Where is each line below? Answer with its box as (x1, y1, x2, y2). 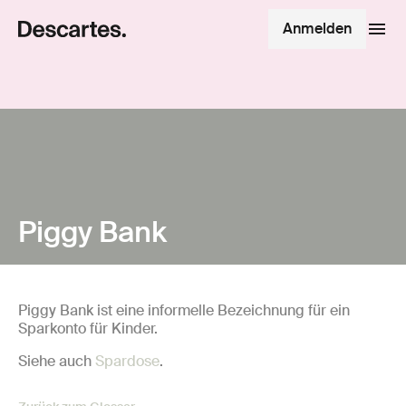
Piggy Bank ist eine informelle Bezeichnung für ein (18, 301, 350, 320)
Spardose (95, 352, 159, 371)
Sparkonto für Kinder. (18, 319, 158, 338)
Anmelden (283, 19, 352, 38)
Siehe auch (18, 352, 95, 371)
